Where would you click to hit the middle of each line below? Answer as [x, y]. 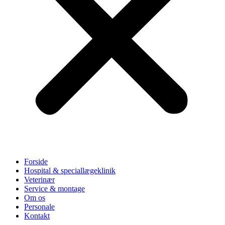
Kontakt [37, 215]
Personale [39, 206]
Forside [36, 161]
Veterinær [39, 179]
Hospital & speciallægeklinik [70, 170]
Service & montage [54, 188]
